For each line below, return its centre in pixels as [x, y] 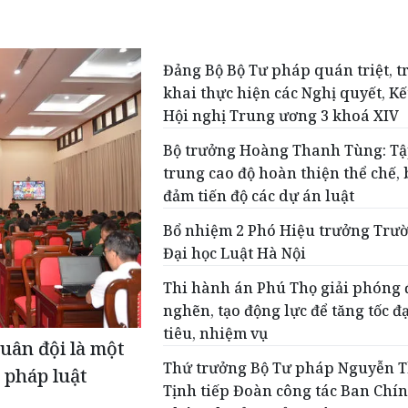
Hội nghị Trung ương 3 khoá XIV [281, 116]
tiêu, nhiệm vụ [216, 334]
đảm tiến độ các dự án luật [259, 196]
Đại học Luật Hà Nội [235, 254]
